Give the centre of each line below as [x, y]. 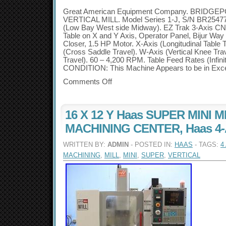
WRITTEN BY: [85, 145]
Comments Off [88, 82]
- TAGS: [207, 145]
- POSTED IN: [152, 145]
